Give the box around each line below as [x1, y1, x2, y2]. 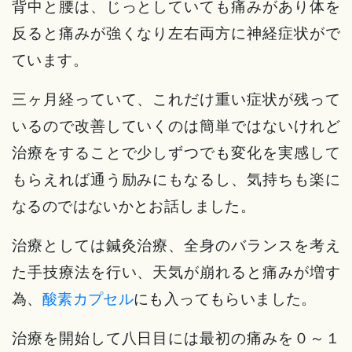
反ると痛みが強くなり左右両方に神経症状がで [12, 24, 340, 43]
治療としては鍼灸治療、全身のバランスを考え [12, 236, 340, 255]
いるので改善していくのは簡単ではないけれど [12, 116, 340, 136]
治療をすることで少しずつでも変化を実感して [12, 143, 340, 163]
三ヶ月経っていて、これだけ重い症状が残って [12, 90, 340, 109]
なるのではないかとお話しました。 [12, 196, 256, 216]
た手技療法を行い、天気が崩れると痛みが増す [12, 262, 340, 282]
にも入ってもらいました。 [134, 289, 317, 309]
